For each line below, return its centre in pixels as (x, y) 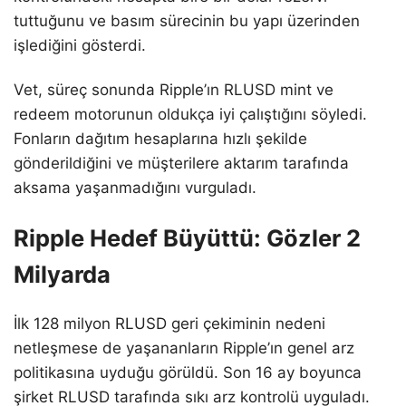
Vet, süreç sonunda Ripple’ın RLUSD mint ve (174, 90)
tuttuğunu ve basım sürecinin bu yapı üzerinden (187, 20)
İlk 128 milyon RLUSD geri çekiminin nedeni (169, 324)
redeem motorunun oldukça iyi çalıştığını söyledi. (190, 115)
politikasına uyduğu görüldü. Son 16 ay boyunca (188, 373)
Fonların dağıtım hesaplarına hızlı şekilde (160, 139)
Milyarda (62, 275)
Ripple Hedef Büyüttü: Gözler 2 (187, 238)
